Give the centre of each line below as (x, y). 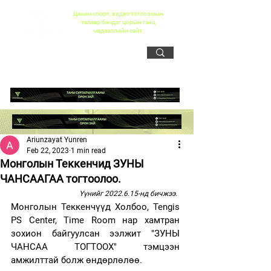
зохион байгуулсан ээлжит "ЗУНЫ (95, 233)
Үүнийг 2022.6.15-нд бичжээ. (128, 194)
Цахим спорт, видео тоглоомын (118, 14)
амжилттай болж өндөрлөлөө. (77, 260)
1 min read (88, 151)
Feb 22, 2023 (48, 151)
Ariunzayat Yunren (57, 140)
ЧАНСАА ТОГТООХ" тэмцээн (95, 247)
